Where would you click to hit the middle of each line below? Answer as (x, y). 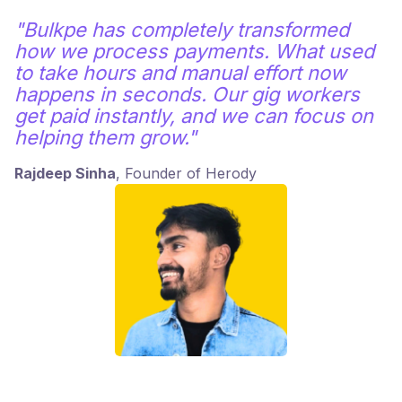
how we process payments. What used (194, 52)
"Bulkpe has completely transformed (182, 30)
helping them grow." (105, 138)
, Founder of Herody (186, 174)
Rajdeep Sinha (65, 174)
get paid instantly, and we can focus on (194, 116)
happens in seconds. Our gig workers (187, 95)
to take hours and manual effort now (180, 73)
